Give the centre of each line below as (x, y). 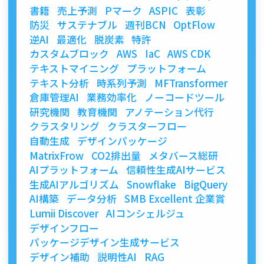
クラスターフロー (147, 126)
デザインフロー (65, 228)
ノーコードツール (184, 98)
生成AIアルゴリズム (75, 184)
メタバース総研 (183, 155)
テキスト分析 (60, 83)
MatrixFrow (57, 155)
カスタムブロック (70, 54)
